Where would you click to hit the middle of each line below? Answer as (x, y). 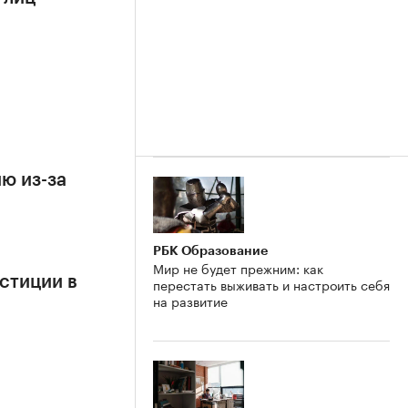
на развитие (190, 301)
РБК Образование (210, 251)
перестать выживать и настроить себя (271, 285)
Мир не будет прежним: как (238, 268)
